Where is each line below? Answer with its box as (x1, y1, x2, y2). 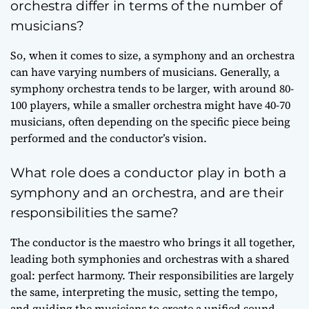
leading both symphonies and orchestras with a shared (10, 251, 290, 266)
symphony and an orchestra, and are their (10, 185, 284, 201)
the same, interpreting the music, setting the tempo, (10, 284, 278, 299)
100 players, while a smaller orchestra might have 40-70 (10, 97, 290, 112)
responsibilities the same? (10, 205, 179, 221)
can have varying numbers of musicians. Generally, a (10, 64, 279, 79)
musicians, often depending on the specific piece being (10, 114, 290, 129)
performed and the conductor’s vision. (10, 130, 207, 146)
